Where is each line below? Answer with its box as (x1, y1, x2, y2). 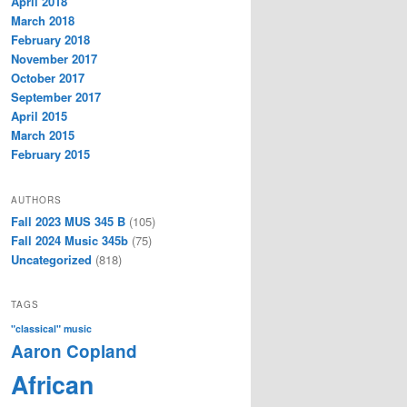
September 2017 (11, 88, 101, 106)
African (11, 366, 94, 402)
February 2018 (11, 31, 90, 49)
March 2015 (11, 126, 74, 144)
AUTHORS (11, 193, 62, 206)
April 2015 (11, 107, 67, 125)
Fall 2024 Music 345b (11, 231, 128, 249)
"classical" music (11, 321, 92, 335)
